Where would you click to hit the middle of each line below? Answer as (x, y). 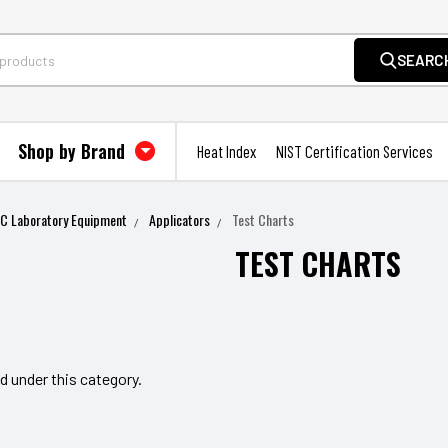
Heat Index (226, 151)
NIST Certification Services (354, 151)
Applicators (180, 219)
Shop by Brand (74, 151)
